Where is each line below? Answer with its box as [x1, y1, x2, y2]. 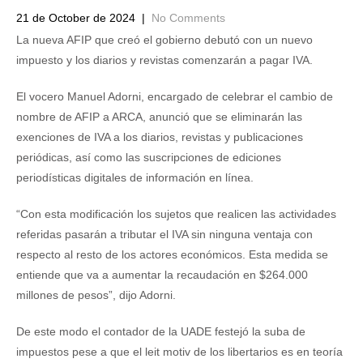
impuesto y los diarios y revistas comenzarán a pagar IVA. [16, 53, 313, 66]
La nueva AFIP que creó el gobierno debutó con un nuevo [16, 33, 313, 46]
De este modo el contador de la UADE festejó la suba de [16, 325, 305, 338]
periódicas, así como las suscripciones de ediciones [16, 151, 281, 164]
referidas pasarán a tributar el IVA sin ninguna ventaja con [16, 228, 313, 241]
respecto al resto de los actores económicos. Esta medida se [16, 248, 328, 261]
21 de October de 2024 [16, 11, 135, 24]
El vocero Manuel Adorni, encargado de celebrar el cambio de [16, 90, 333, 103]
